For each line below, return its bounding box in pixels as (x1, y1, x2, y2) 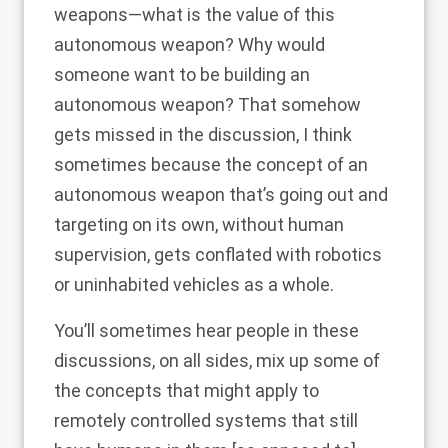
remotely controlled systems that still (54, 410, 358, 431)
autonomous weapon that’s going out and (54, 184, 388, 205)
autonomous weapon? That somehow (54, 94, 361, 115)
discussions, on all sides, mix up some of (54, 350, 380, 371)
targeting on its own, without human (54, 214, 344, 235)
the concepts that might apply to (54, 380, 319, 401)
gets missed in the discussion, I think (54, 124, 352, 145)
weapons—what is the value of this (54, 4, 335, 25)
